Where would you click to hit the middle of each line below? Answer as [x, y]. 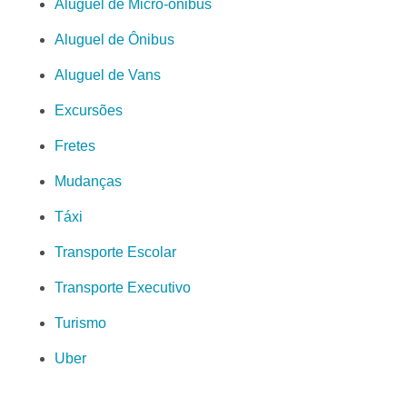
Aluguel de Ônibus [114, 39]
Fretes [75, 145]
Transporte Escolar [115, 252]
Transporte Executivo [123, 287]
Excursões [89, 110]
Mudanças [88, 181]
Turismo [80, 323]
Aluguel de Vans [108, 74]
